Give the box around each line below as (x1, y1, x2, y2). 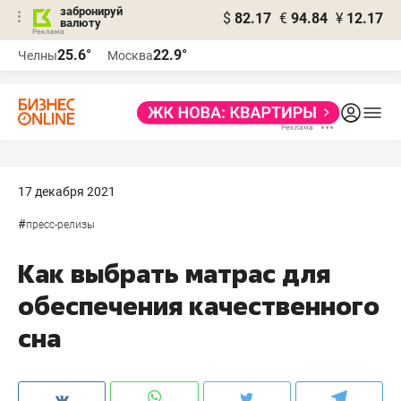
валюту (60, 16, 101, 30)
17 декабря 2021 (18, 184, 115, 199)
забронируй (60, 4, 123, 18)
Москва (107, 48, 153, 63)
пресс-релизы (26, 218, 95, 231)
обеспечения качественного (18, 289, 380, 322)
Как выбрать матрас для (18, 257, 330, 290)
